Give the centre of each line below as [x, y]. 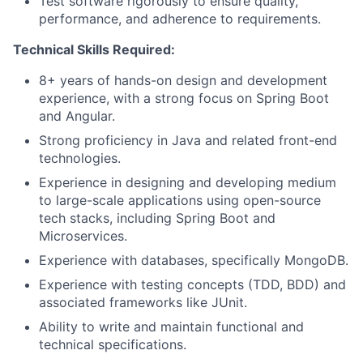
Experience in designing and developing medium [188, 182]
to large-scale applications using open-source [180, 200]
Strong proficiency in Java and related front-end [188, 140]
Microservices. [83, 236]
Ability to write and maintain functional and [171, 327]
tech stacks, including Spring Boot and [157, 218]
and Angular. [77, 116]
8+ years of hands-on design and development [183, 80]
